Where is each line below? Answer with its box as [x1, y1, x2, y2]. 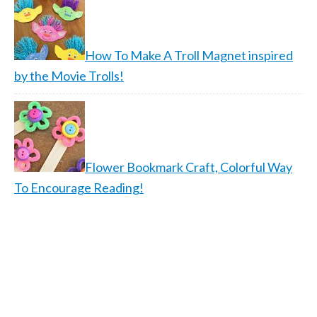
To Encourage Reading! [14, 180, 144, 195]
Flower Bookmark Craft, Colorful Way [85, 159, 292, 175]
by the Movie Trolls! [14, 68, 124, 83]
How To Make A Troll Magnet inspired [85, 47, 293, 63]
